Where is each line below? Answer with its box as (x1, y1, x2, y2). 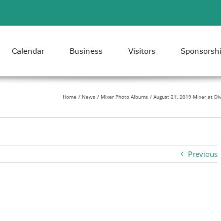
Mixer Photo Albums (101, 93, 148, 101)
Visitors (128, 46, 155, 56)
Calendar (11, 46, 44, 56)
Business (70, 46, 103, 56)
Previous (188, 149, 218, 159)
